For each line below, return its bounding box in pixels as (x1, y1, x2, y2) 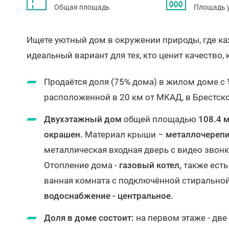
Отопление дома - (44, 160, 119, 170)
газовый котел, (119, 160, 181, 170)
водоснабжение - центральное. (44, 191, 173, 201)
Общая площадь (54, 3, 110, 11)
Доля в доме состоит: (44, 213, 136, 223)
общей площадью (124, 114, 198, 124)
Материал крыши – (83, 129, 166, 140)
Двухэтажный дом (44, 114, 124, 124)
